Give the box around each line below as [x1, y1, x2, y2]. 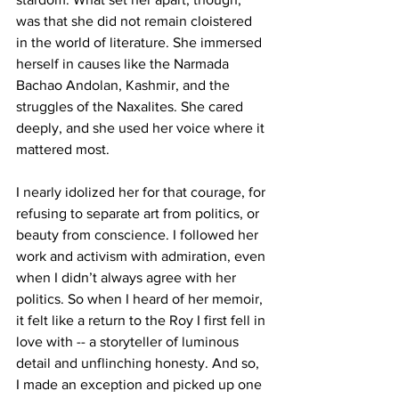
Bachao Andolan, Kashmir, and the [16, 77, 233, 94]
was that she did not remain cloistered [16, 13, 256, 29]
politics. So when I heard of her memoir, [16, 291, 266, 307]
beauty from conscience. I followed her [16, 227, 262, 243]
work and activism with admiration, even [16, 248, 269, 265]
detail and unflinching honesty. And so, [16, 355, 263, 371]
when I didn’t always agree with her [16, 270, 240, 286]
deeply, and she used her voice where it [16, 120, 268, 136]
